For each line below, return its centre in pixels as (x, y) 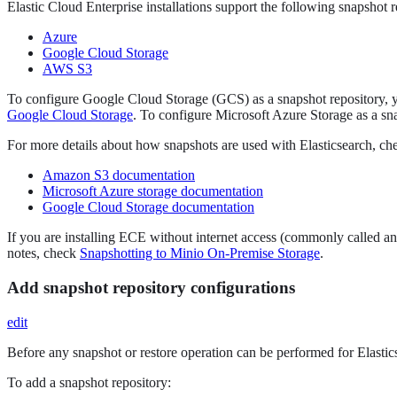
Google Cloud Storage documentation (148, 207)
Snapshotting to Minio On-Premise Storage (200, 253)
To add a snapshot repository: (89, 382)
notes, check (43, 253)
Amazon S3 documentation (119, 175)
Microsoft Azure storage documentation (153, 191)
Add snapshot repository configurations (151, 287)
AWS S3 (67, 69)
